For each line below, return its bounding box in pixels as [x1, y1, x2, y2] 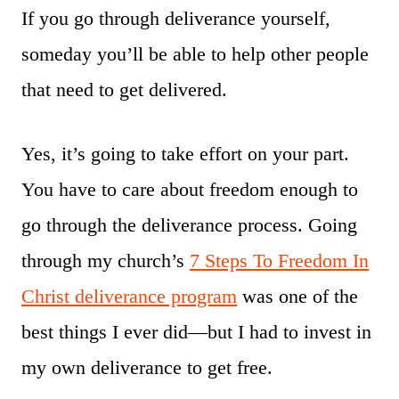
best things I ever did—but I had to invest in [21, 320, 371, 343]
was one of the [237, 284, 358, 307]
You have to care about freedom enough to [21, 177, 358, 200]
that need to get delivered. [21, 77, 227, 101]
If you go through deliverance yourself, [21, 6, 330, 29]
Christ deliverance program [21, 284, 237, 307]
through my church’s [21, 248, 190, 272]
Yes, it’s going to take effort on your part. [21, 142, 349, 165]
